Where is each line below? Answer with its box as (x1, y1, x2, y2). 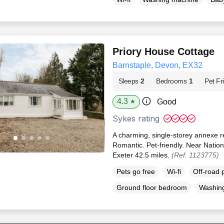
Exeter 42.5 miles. (112, 150, 171, 159)
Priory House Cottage (112, 45, 214, 57)
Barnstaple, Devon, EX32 (112, 60, 202, 69)
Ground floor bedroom (116, 183, 187, 191)
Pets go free (116, 167, 155, 175)
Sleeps (118, 76, 138, 85)
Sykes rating (112, 113, 159, 123)
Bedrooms (156, 76, 187, 85)
